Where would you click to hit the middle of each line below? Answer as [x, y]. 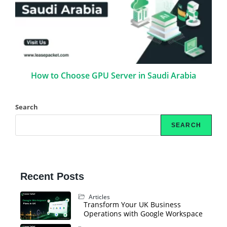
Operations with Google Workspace [143, 213]
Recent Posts [52, 176]
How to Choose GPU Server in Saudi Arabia [113, 75]
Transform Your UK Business [132, 204]
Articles [98, 197]
